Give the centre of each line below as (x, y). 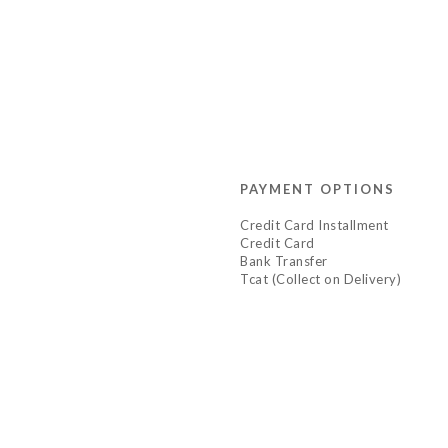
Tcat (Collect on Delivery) (320, 278)
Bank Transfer (284, 260)
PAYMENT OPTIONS (317, 188)
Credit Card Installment (314, 224)
